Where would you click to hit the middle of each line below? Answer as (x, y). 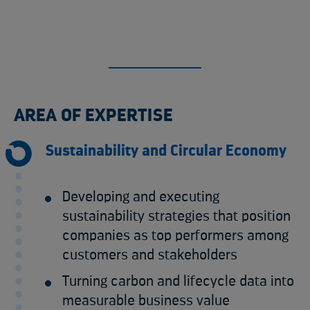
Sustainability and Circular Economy (166, 151)
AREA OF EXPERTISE (93, 115)
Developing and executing (141, 197)
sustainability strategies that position (176, 216)
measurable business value (146, 300)
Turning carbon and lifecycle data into (178, 281)
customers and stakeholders (150, 255)
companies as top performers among (175, 235)
